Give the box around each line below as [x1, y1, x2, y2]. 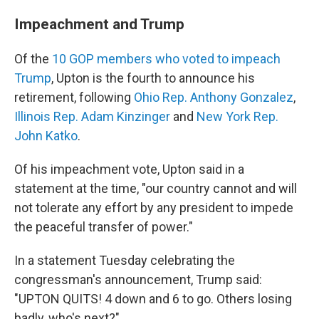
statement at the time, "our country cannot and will [14, 181, 297, 196]
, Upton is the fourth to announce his [51, 70, 255, 85]
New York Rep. [197, 109, 278, 124]
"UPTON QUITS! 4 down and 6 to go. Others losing [14, 291, 292, 306]
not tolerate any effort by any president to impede [14, 200, 293, 215]
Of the [14, 51, 52, 66]
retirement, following [14, 90, 134, 105]
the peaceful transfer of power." [14, 219, 193, 234]
